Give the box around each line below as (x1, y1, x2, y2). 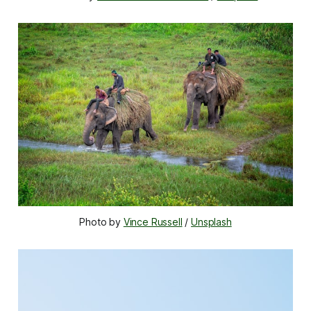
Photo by (79, 215, 124, 228)
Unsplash (191, 215, 232, 228)
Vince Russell (123, 215, 183, 228)
